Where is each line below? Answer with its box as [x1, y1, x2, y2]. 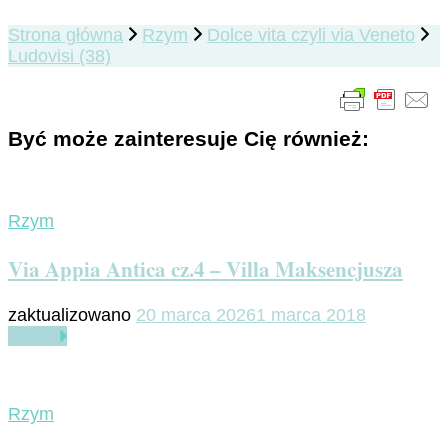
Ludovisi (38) [8, 46, 111, 67]
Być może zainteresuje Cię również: [8, 127, 369, 151]
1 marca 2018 [256, 305, 366, 326]
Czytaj [8, 326, 58, 347]
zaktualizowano [8, 305, 136, 326]
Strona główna [8, 25, 123, 46]
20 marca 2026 [136, 305, 256, 326]
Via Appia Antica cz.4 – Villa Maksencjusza [8, 253, 403, 285]
